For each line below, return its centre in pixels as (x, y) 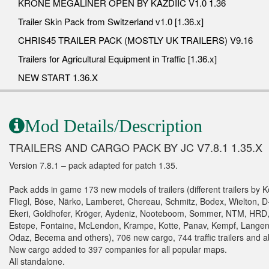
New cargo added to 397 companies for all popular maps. (118, 249)
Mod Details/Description (113, 125)
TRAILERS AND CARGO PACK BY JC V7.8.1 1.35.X (136, 147)
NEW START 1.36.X (58, 77)
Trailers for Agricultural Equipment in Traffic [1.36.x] (117, 58)
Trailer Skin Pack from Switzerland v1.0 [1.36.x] (111, 21)
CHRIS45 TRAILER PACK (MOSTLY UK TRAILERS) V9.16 (135, 40)
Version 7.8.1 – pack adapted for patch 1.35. (93, 165)
